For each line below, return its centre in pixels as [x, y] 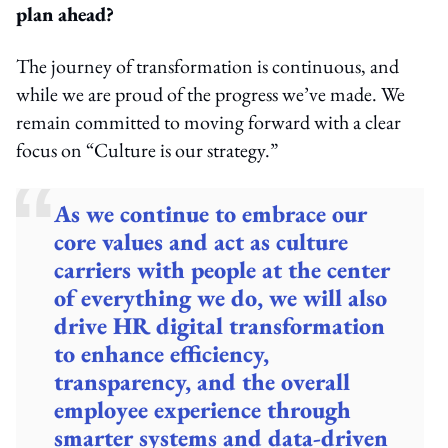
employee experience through [203, 409]
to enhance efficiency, [162, 353]
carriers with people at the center [222, 269]
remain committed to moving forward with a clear [208, 121]
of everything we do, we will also [221, 297]
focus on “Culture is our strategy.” [147, 149]
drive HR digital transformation [220, 325]
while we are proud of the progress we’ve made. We [210, 93]
